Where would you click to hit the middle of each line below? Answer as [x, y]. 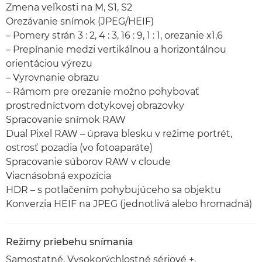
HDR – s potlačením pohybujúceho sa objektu [113, 190]
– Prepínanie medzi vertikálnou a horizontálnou [116, 49]
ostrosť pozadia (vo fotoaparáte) [79, 148]
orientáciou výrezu [49, 63]
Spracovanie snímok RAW [66, 120]
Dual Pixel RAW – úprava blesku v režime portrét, [119, 134]
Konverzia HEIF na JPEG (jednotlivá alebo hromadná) [129, 204]
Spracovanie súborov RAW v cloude [88, 162]
